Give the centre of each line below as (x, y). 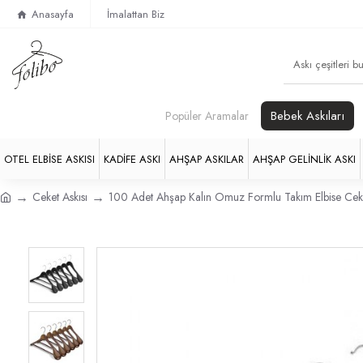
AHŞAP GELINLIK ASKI (304, 159)
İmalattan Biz (136, 14)
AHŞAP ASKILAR (207, 159)
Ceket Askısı (60, 196)
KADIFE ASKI (132, 159)
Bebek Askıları (307, 116)
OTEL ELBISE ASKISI (49, 159)
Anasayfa (53, 14)
